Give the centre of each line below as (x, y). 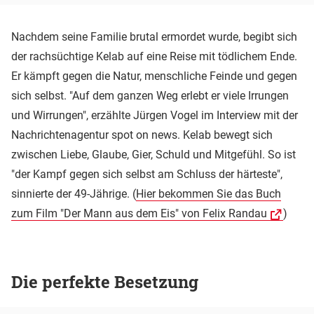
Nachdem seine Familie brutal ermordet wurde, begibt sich (154, 36)
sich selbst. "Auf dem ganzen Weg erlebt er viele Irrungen (150, 95)
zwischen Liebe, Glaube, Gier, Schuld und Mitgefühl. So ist (153, 154)
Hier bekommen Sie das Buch (209, 193)
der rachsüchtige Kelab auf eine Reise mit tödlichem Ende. (154, 56)
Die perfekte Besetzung (105, 282)
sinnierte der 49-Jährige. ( (74, 193)
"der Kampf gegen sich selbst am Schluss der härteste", (147, 174)
